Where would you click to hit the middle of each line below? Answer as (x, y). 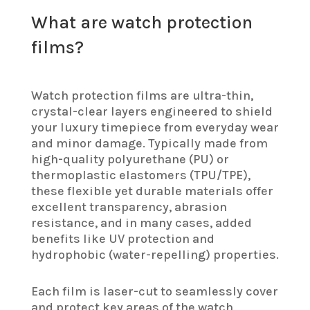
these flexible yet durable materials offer (152, 191)
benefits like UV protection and (122, 238)
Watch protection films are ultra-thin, (142, 95)
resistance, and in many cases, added (141, 222)
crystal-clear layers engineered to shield (152, 111)
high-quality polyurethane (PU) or (130, 159)
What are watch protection (142, 22)
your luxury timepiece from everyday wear (155, 127)
